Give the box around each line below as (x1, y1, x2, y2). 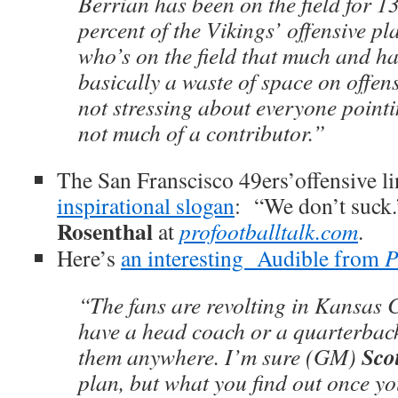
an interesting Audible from (121, 243, 385, 273)
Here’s (57, 243, 121, 273)
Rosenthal (57, 214, 153, 248)
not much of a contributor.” (78, 117, 325, 147)
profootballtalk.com (179, 216, 358, 246)
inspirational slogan (57, 190, 235, 220)
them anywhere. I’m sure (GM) (78, 341, 362, 371)
